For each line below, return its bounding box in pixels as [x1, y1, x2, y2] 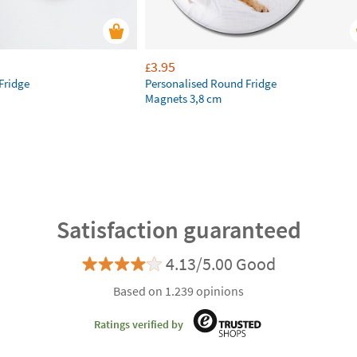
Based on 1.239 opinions [113, 283, 244, 299]
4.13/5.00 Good [165, 253, 276, 275]
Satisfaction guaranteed [56, 214, 301, 245]
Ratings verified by [94, 316, 183, 331]
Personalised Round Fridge [145, 76, 277, 91]
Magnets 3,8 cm [145, 91, 222, 106]
